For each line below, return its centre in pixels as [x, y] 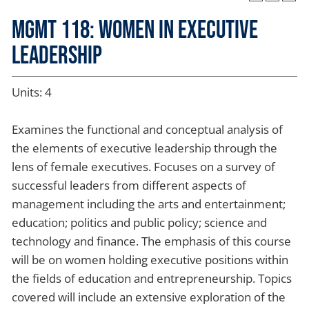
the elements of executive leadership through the [144, 148]
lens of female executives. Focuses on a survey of [143, 166]
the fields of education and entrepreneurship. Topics [152, 278]
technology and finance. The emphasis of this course [151, 241]
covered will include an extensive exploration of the [149, 297]
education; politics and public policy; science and [139, 222]
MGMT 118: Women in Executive [135, 31]
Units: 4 [32, 92]
